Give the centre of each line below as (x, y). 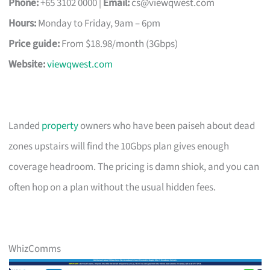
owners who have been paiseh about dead (167, 126)
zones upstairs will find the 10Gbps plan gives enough (119, 146)
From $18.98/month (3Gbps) (119, 44)
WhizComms (35, 249)
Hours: (23, 23)
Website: (27, 64)
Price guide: (34, 44)
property (60, 126)
